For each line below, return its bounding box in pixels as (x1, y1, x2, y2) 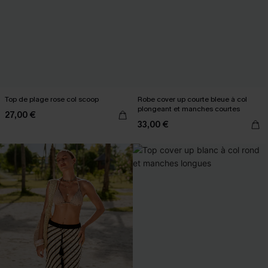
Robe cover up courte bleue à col (138, 95, 247, 104)
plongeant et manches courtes (138, 104, 240, 114)
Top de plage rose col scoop (5, 95, 99, 104)
